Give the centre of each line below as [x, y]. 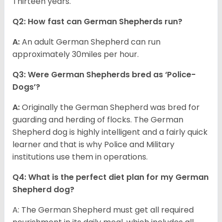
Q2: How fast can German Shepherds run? [98, 22]
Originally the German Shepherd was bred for [111, 108]
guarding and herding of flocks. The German [98, 120]
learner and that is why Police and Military [93, 145]
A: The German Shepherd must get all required [103, 210]
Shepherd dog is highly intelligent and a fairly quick [110, 132]
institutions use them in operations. [80, 157]
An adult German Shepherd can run [91, 42]
